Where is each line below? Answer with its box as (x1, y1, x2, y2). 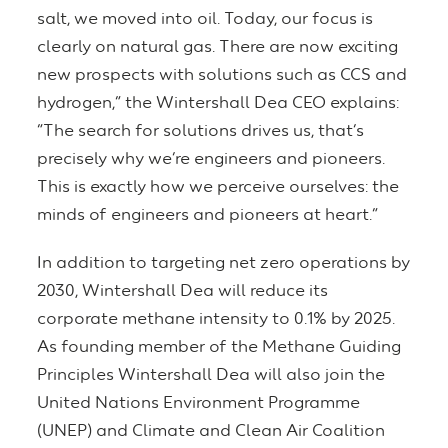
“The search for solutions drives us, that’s (37, 123, 364, 141)
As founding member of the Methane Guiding (37, 339, 401, 357)
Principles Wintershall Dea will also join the (37, 367, 385, 385)
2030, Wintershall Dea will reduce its (37, 283, 328, 301)
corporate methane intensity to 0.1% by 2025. (37, 311, 395, 329)
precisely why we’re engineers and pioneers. (37, 151, 385, 169)
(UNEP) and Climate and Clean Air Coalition (37, 423, 385, 441)
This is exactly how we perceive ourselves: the (37, 179, 399, 197)
